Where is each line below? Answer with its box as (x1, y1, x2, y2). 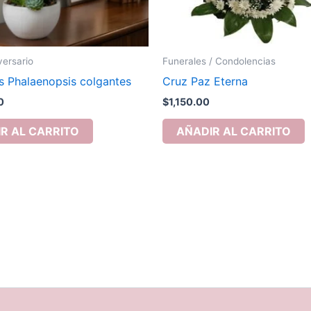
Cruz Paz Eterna (162, 74, 248, 88)
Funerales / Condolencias (162, 56, 276, 67)
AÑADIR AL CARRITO (176, 124, 291, 139)
